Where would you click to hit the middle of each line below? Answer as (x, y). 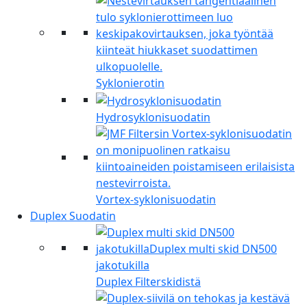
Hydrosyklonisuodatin (153, 117)
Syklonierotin (130, 83)
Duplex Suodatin (73, 216)
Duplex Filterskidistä (148, 281)
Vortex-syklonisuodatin (156, 199)
